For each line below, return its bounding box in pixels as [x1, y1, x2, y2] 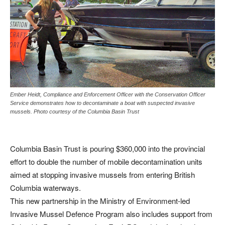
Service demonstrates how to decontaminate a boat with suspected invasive [10, 99, 195, 106]
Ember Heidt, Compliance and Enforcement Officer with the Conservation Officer [10, 91, 205, 97]
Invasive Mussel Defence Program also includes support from [10, 208, 212, 219]
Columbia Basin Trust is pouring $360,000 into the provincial [10, 143, 205, 154]
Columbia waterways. [10, 182, 81, 193]
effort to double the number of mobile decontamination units [10, 156, 202, 167]
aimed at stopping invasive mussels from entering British [10, 169, 195, 180]
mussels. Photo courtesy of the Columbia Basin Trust [10, 108, 139, 115]
